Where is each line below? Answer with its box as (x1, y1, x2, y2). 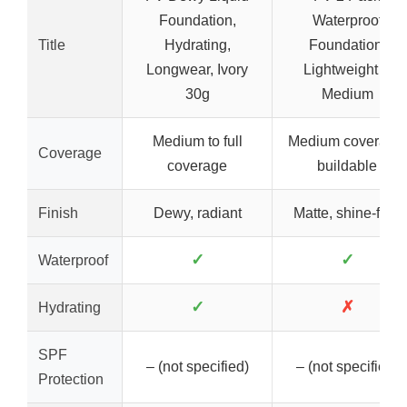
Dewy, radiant (153, 204, 242, 221)
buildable (317, 157, 377, 174)
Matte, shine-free (293, 204, 401, 221)
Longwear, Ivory (146, 61, 248, 77)
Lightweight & (303, 61, 392, 77)
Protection (38, 371, 104, 387)
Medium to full (152, 133, 243, 149)
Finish (38, 204, 78, 221)
